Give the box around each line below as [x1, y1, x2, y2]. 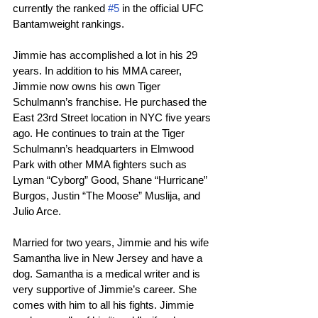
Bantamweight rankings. [13, 18, 124, 31]
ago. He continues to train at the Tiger [13, 127, 187, 140]
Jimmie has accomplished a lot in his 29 [13, 49, 200, 62]
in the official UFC [119, 2, 207, 15]
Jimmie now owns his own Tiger [13, 80, 163, 93]
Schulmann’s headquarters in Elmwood [13, 143, 197, 155]
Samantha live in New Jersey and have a [13, 252, 205, 265]
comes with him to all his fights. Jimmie [13, 299, 197, 312]
